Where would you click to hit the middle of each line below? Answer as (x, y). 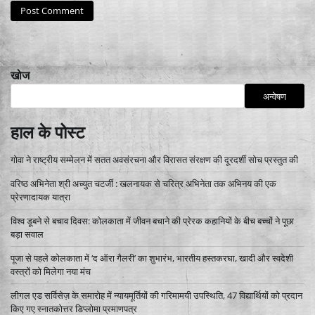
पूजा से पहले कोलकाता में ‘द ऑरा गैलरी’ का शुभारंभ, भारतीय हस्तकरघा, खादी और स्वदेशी (152, 258)
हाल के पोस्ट (48, 133)
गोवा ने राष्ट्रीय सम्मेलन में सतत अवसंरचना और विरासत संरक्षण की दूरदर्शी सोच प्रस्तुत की (154, 160)
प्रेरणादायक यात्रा (40, 197)
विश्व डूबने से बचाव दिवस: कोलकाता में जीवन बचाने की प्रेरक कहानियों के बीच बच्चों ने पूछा (152, 221)
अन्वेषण (275, 96)
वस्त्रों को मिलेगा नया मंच (51, 272)
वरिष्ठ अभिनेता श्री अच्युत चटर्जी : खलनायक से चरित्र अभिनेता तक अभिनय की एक (143, 184)
